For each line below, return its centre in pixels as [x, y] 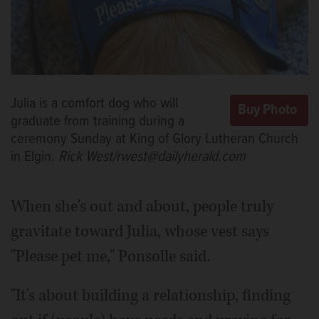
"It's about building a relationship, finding [151, 295]
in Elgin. [35, 157]
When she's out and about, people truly [142, 206]
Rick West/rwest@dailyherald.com [152, 157]
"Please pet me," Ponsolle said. [111, 256]
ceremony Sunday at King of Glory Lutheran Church [155, 139]
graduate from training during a [98, 121]
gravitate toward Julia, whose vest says [140, 231]
